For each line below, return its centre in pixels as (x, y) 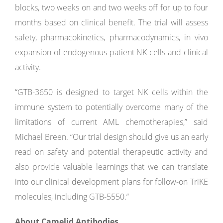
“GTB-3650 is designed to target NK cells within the (111, 92)
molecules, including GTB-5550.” (72, 197)
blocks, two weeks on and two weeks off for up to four (111, 7)
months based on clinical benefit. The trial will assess (111, 22)
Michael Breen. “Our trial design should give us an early (111, 137)
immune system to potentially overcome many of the (111, 107)
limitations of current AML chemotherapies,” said (111, 122)
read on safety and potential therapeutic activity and (111, 152)
